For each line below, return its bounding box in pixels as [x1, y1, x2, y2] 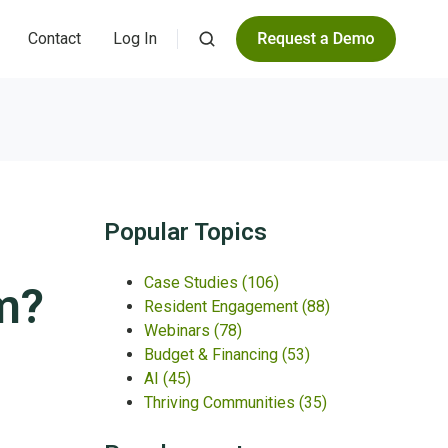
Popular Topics [103, 218, 267, 247]
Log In [113, 28, 158, 48]
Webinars [143, 321, 214, 341]
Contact [28, 28, 82, 48]
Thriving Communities [143, 393, 299, 413]
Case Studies [143, 273, 242, 293]
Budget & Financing [143, 345, 282, 365]
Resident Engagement [143, 297, 302, 317]
